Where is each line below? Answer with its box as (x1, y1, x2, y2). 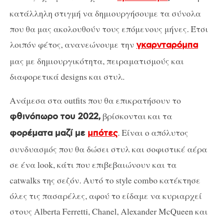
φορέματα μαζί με (10, 128, 88, 139)
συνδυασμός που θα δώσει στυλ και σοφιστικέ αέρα (10, 143, 207, 155)
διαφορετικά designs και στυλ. (10, 70, 125, 82)
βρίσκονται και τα (101, 110, 172, 122)
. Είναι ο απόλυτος (118, 127, 188, 139)
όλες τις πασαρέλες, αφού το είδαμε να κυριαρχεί (10, 190, 202, 202)
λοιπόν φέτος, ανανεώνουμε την (10, 38, 136, 50)
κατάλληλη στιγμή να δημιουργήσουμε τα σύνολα (10, 7, 201, 19)
